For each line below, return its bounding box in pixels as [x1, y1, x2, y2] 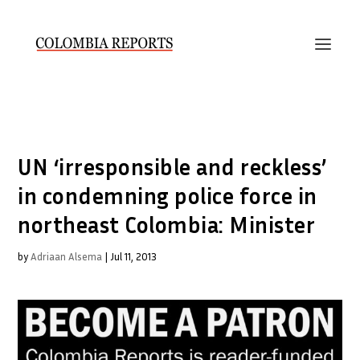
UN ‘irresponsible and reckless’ [18, 153, 327, 180]
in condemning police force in [18, 182, 317, 209]
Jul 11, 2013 [110, 250, 157, 263]
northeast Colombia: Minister [18, 211, 316, 238]
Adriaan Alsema [31, 250, 103, 263]
